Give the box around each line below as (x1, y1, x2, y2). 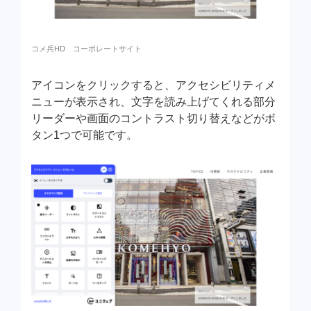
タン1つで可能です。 (31, 128, 137, 141)
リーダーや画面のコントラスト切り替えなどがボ (31, 112, 276, 124)
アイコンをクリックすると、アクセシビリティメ (31, 78, 276, 91)
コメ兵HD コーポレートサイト (31, 44, 142, 53)
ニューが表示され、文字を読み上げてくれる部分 (31, 95, 276, 108)
